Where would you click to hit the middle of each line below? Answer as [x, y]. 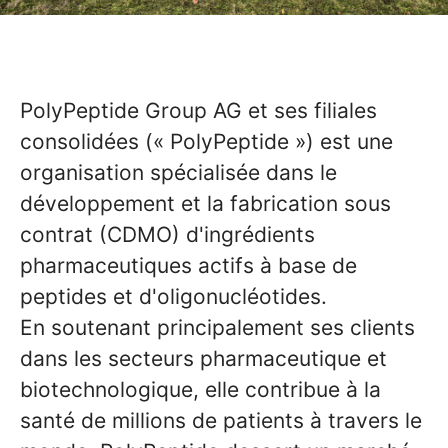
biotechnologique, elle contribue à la [200, 389]
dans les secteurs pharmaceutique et [203, 358]
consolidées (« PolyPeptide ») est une [206, 141]
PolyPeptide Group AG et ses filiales [198, 110]
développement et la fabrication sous [205, 203]
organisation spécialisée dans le [178, 172]
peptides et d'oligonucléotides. [173, 296]
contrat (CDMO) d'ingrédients [167, 234]
